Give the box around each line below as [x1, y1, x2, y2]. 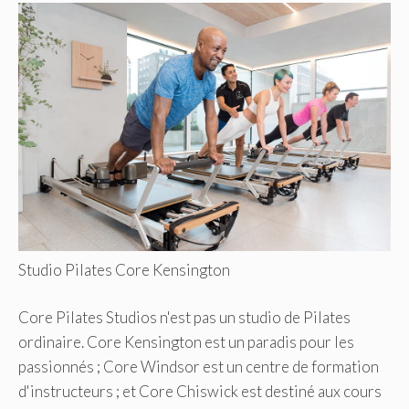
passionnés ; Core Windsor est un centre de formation [18, 357, 379, 377]
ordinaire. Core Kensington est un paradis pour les [18, 332, 354, 352]
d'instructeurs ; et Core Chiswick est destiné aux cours [18, 382, 382, 402]
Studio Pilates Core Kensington [18, 259, 230, 279]
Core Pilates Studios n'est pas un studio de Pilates [18, 308, 351, 328]
